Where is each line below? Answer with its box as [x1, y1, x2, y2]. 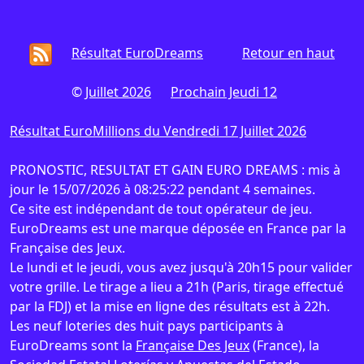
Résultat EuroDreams [71, 44, 203, 62]
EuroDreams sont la [10, 336, 136, 354]
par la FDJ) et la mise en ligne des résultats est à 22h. [10, 297, 330, 315]
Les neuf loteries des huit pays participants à [10, 317, 284, 335]
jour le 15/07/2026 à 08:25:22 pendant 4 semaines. [10, 180, 315, 198]
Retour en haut [242, 44, 335, 62]
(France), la [249, 336, 319, 354]
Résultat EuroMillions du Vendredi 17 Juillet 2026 [10, 122, 306, 140]
